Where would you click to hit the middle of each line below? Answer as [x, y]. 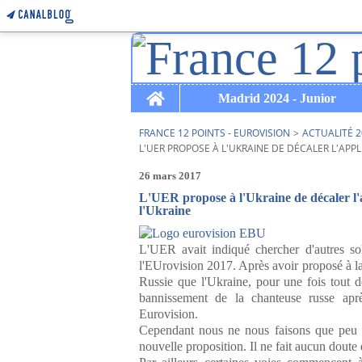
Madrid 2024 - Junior [277, 98]
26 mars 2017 [170, 176]
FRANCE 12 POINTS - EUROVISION [215, 133]
